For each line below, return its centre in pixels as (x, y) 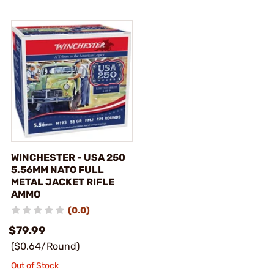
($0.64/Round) (45, 246)
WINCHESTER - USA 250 (68, 157)
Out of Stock (35, 266)
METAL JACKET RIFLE (63, 182)
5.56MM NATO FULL (57, 170)
